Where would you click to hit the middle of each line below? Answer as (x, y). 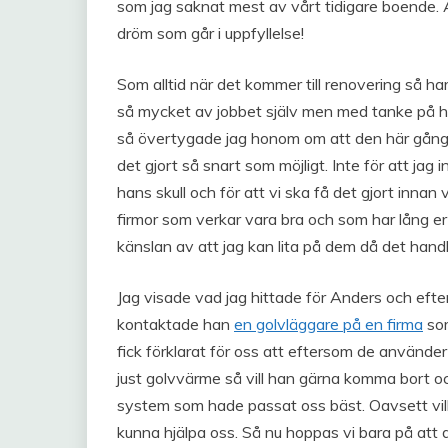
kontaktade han (175, 324)
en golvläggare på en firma (328, 324)
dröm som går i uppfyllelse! (210, 33)
